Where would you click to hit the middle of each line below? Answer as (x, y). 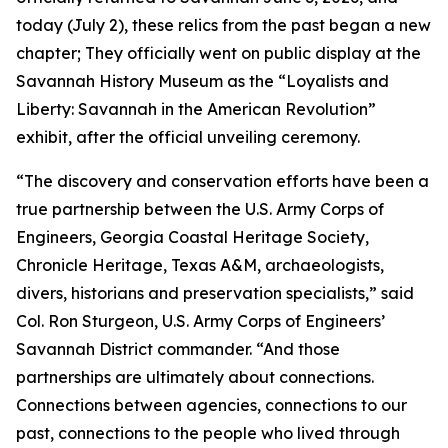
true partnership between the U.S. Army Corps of (200, 209)
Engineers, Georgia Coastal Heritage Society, (192, 237)
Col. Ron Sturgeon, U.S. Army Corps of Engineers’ (200, 321)
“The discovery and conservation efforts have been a (222, 181)
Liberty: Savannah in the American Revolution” (196, 109)
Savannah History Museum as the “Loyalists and (202, 81)
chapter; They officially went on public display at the (218, 53)
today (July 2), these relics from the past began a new (223, 25)
